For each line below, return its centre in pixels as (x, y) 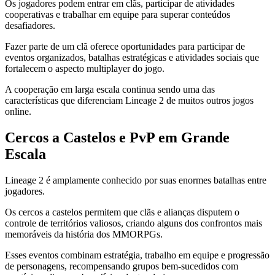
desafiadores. (30, 25)
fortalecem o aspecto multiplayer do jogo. (85, 68)
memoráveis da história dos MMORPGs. (84, 234)
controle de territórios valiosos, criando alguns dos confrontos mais (134, 223)
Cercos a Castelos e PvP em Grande (117, 137)
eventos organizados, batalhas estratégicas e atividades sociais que (132, 57)
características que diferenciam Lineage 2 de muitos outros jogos (129, 100)
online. (18, 111)
